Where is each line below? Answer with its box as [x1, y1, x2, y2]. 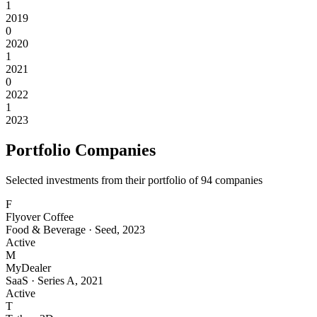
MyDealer [6, 262, 51, 275]
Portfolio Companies [6, 141, 156, 160]
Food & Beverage [6, 224, 86, 236]
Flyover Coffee [6, 211, 74, 224]
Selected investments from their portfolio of [6, 174, 201, 187]
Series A [38, 275, 75, 287]
